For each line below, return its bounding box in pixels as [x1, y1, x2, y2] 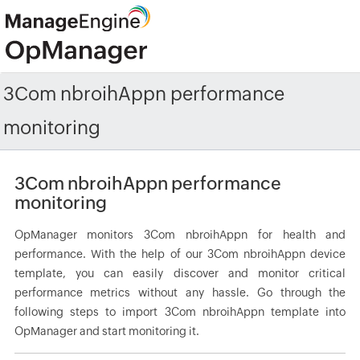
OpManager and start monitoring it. [14, 325, 199, 337]
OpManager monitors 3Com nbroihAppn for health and [14, 228, 346, 241]
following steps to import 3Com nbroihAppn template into [14, 305, 346, 318]
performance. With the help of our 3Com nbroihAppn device [14, 247, 346, 260]
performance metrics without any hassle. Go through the [14, 286, 346, 299]
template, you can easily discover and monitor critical [14, 267, 346, 280]
